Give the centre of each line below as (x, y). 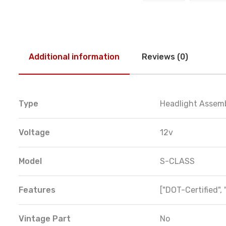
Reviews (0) (165, 57)
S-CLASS (177, 161)
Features (37, 190)
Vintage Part (45, 219)
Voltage (34, 133)
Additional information (74, 57)
